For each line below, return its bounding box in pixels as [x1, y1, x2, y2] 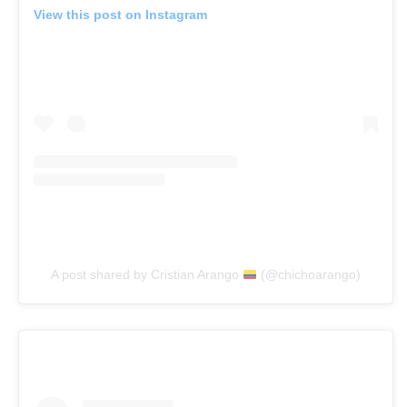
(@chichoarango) [256, 267, 361, 283]
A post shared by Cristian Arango [51, 267, 243, 283]
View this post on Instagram [34, 6, 207, 22]
